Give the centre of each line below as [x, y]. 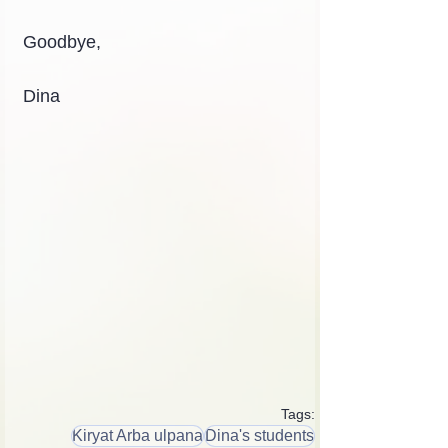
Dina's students [259, 435]
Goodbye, [62, 42]
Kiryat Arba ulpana [137, 435]
